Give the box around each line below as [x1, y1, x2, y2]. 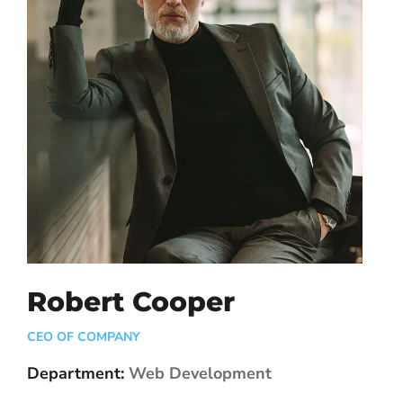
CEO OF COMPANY [27, 328, 140, 346]
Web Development [124, 363, 272, 385]
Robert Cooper [27, 285, 235, 319]
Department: [27, 363, 124, 385]
